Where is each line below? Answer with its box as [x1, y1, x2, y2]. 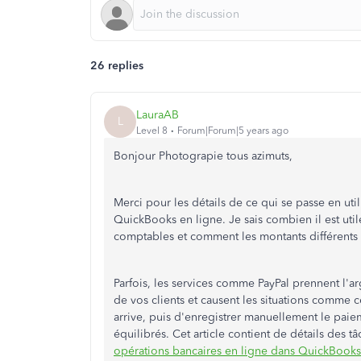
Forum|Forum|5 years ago [177, 124, 288, 136]
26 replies [90, 59, 143, 73]
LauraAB [136, 107, 179, 122]
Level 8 [136, 124, 168, 136]
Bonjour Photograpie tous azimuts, [114, 149, 293, 163]
